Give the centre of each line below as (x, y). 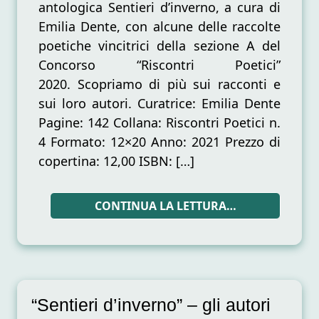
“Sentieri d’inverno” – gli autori (151, 305)
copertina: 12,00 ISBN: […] (116, 161)
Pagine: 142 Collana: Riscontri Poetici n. (159, 123)
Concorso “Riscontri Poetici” (159, 65)
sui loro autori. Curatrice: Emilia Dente (159, 104)
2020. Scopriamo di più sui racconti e (159, 84)
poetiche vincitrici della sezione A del (159, 46)
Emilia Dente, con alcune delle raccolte (159, 27)
